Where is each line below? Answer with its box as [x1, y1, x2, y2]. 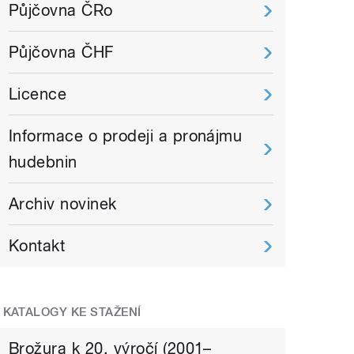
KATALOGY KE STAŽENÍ [2, 305, 141, 320]
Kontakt [9, 236, 66, 256]
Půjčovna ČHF [9, 43, 114, 62]
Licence [9, 85, 67, 104]
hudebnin [9, 153, 77, 172]
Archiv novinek [9, 194, 117, 214]
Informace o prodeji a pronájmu [9, 126, 243, 146]
